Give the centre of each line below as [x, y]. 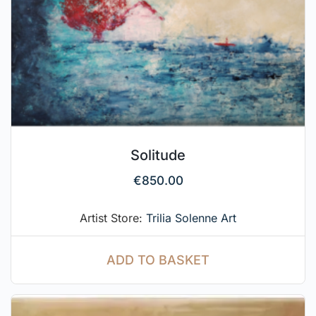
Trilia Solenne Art [191, 218]
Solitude [158, 155]
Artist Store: [113, 218]
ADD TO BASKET [158, 260]
